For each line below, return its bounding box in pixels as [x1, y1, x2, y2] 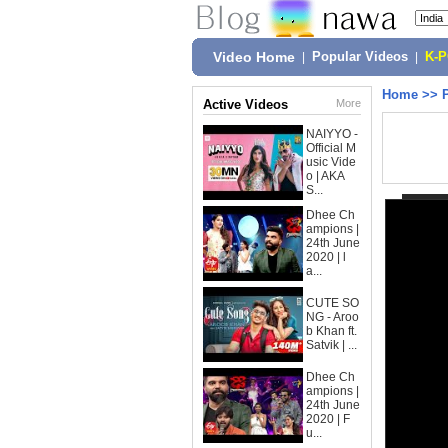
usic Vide [306, 155, 356, 169]
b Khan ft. [306, 324, 357, 338]
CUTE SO [306, 296, 359, 310]
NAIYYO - [306, 127, 358, 141]
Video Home [213, 49, 295, 65]
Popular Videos [312, 50, 408, 64]
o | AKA [306, 169, 345, 183]
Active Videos [203, 97, 288, 112]
